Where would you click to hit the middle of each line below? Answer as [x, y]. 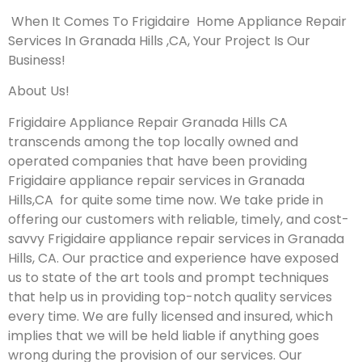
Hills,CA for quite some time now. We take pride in [166, 200]
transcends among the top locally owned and [153, 141]
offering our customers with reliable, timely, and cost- [179, 219]
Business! [37, 60]
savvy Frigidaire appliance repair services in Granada [176, 238]
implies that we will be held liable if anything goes [164, 335]
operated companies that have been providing [158, 161]
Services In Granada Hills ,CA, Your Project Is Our [159, 40]
